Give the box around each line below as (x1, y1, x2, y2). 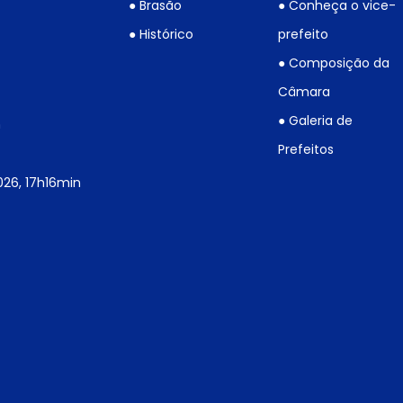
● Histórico (129, 25, 193, 44)
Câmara (278, 83, 331, 102)
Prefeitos (278, 140, 335, 159)
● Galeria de (278, 112, 354, 130)
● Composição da (278, 54, 390, 73)
